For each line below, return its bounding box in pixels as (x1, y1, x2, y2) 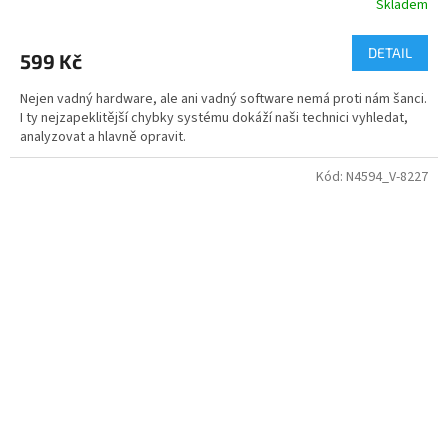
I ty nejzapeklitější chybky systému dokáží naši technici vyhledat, (20, 107, 408, 128)
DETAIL (368, 43, 412, 61)
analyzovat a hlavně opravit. (20, 126, 186, 147)
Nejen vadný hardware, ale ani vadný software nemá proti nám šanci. (20, 88, 427, 109)
